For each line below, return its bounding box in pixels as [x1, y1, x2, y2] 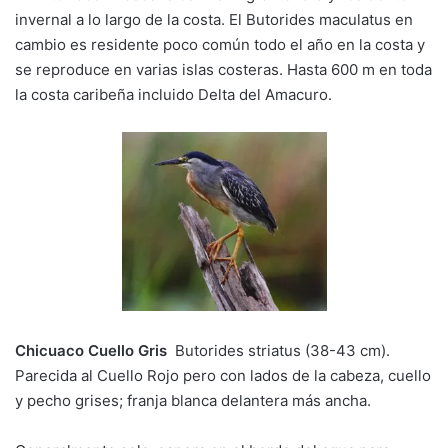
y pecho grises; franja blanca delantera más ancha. [15, 390, 371, 410]
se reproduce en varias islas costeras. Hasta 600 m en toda [15, 60, 432, 80]
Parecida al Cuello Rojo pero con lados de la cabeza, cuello [15, 365, 431, 385]
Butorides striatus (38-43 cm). [167, 340, 390, 360]
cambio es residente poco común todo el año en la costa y [15, 35, 425, 55]
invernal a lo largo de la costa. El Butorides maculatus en [15, 10, 413, 30]
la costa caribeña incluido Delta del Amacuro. [15, 85, 332, 105]
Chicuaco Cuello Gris [15, 340, 167, 360]
